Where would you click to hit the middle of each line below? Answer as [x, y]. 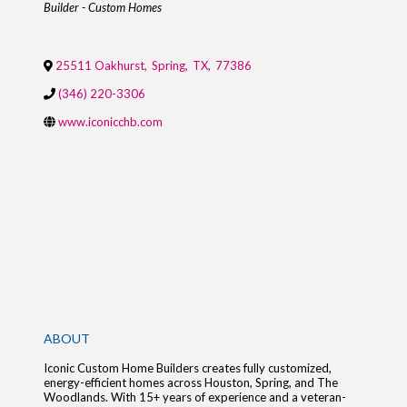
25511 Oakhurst [99, 65]
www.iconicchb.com [110, 122]
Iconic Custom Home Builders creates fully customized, [187, 368]
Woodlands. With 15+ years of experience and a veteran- [194, 397]
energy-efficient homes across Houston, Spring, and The [190, 383]
